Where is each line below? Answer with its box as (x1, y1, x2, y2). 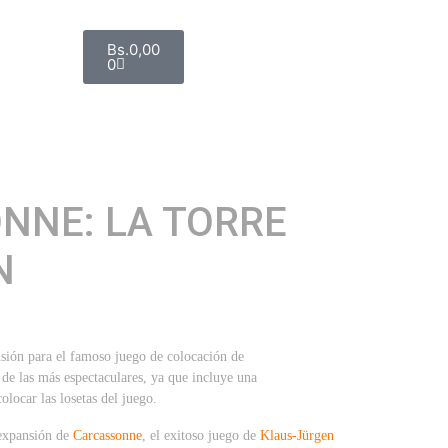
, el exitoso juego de (142, 427, 261, 443)
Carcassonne (73, 427, 143, 443)
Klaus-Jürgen (260, 427, 335, 443)
